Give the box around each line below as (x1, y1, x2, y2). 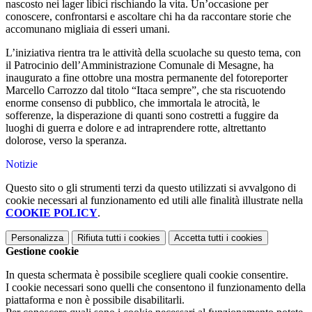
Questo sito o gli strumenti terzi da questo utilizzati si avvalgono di (6, 182, 296, 194)
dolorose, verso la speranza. (6, 134, 127, 147)
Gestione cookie (6, 245, 79, 258)
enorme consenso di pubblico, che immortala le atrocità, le (6, 97, 260, 109)
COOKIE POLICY (6, 207, 97, 219)
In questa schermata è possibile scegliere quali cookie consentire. (6, 269, 288, 281)
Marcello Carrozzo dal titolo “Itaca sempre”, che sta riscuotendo (6, 84, 286, 97)
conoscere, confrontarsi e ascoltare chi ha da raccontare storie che (6, 10, 291, 23)
